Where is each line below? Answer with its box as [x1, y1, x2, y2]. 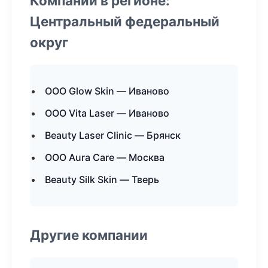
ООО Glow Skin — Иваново [45, 85, 169, 97]
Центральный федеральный [30, 13, 220, 29]
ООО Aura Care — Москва [45, 151, 165, 163]
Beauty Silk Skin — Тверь [45, 173, 159, 185]
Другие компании [30, 227, 148, 243]
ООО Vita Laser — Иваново [45, 107, 169, 119]
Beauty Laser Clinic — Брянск [45, 129, 181, 141]
